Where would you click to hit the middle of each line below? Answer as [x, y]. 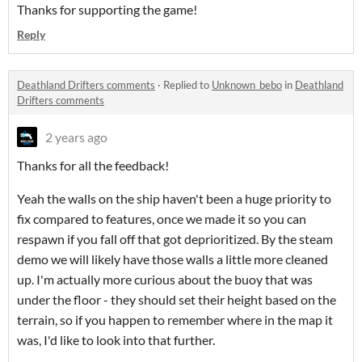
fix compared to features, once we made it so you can [162, 219]
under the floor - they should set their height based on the [177, 300]
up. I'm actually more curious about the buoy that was [165, 280]
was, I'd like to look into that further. [116, 340]
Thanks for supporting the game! [107, 10]
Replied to [187, 85]
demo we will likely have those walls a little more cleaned [173, 259]
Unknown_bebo [247, 85]
